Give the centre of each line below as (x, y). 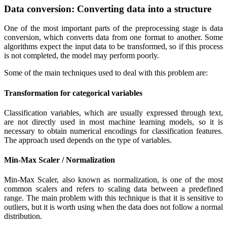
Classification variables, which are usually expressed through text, (113, 112)
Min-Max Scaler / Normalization (60, 160)
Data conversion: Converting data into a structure (108, 9)
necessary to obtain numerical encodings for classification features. (113, 131)
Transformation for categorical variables (73, 93)
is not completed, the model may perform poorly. (82, 56)
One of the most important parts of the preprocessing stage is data (113, 28)
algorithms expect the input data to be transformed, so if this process (113, 47)
